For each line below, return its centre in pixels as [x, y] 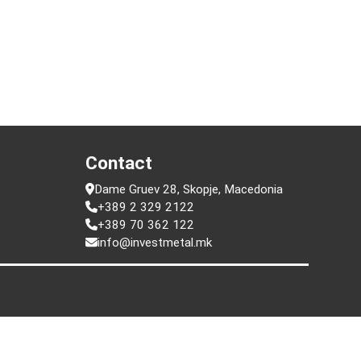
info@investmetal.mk [201, 331]
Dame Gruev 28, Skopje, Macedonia [237, 275]
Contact [163, 248]
